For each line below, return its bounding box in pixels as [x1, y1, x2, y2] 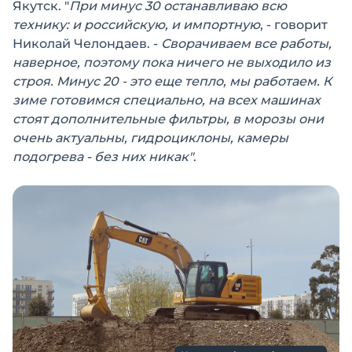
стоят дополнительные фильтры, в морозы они [13, 112, 324, 127]
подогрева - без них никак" [13, 149, 193, 165]
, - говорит [260, 17, 328, 33]
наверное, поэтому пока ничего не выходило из [13, 55, 331, 71]
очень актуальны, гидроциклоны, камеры [13, 130, 288, 146]
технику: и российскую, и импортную [13, 17, 260, 33]
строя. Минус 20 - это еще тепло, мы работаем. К [13, 74, 332, 90]
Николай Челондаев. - [13, 36, 161, 52]
